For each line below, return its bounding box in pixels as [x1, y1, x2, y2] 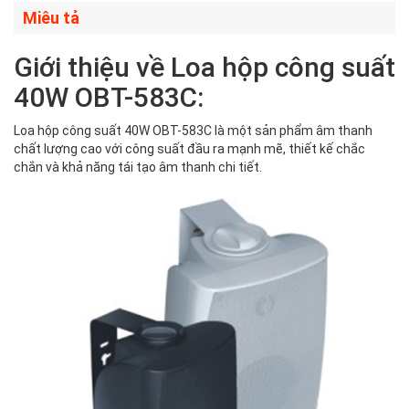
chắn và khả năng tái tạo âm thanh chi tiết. [14, 160, 265, 175]
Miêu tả [23, 8, 79, 28]
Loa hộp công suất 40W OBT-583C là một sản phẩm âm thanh [14, 123, 372, 139]
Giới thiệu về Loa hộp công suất [14, 51, 395, 84]
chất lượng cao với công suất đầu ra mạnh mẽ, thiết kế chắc [14, 142, 365, 157]
